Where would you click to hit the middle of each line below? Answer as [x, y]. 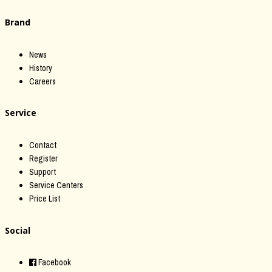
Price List [45, 199]
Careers [42, 81]
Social [18, 230]
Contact [43, 145]
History [41, 68]
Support [42, 172]
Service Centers [56, 185]
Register [43, 158]
